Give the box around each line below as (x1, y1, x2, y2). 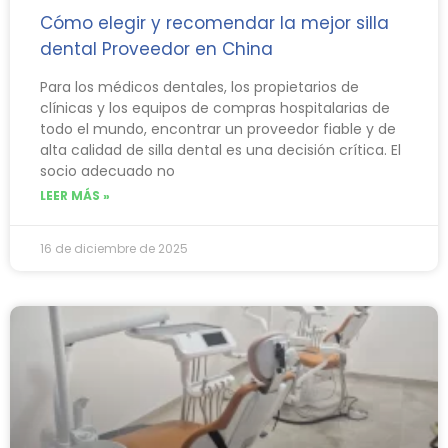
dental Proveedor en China (40, 36, 273, 61)
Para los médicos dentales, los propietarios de (40, 76, 359, 97)
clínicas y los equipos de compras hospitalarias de (40, 97, 390, 118)
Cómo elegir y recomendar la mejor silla (40, 10, 389, 35)
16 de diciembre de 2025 (40, 239, 188, 257)
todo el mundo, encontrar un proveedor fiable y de (40, 118, 396, 139)
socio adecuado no (40, 160, 175, 181)
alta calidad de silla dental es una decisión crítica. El (40, 139, 401, 160)
